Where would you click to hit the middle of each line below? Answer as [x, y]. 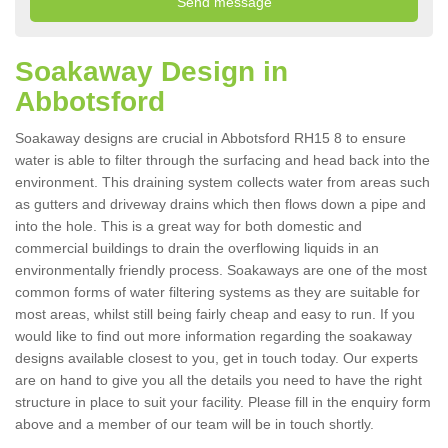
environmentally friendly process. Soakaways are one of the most [221, 270]
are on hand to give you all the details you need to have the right [218, 380]
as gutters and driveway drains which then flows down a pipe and [220, 204]
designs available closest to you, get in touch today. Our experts [216, 358]
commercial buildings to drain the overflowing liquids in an [197, 248]
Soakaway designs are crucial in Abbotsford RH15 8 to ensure [210, 138]
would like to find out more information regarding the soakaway [213, 336]
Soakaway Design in [151, 72]
